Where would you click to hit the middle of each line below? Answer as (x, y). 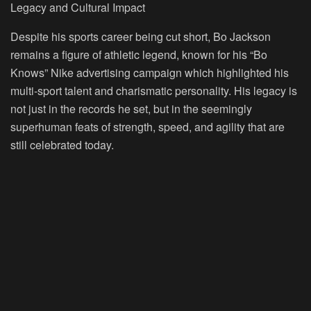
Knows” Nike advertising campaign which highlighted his (150, 72)
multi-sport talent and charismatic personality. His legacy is (154, 90)
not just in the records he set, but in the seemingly (131, 108)
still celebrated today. (62, 144)
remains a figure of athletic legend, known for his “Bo (139, 54)
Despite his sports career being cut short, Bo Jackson (141, 36)
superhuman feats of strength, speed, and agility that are (148, 126)
